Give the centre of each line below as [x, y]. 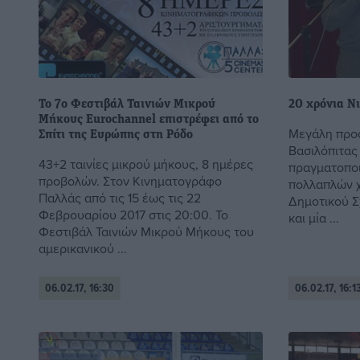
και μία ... [313, 217]
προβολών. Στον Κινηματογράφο [130, 180]
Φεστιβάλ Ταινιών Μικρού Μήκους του [146, 231]
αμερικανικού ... [83, 248]
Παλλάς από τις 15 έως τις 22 [120, 197]
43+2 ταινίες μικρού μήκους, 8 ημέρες [146, 164]
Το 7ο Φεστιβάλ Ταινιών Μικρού [127, 104]
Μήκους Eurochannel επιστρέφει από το [149, 119]
